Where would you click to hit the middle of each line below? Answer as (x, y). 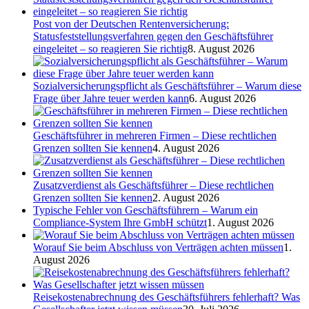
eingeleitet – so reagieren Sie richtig (110, 48)
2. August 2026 (186, 197)
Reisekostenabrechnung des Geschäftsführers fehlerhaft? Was (167, 297)
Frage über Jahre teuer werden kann (111, 98)
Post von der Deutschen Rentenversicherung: (131, 23)
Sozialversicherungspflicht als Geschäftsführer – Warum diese (167, 86)
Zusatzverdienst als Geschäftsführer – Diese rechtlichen (153, 185)
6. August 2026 (222, 98)
